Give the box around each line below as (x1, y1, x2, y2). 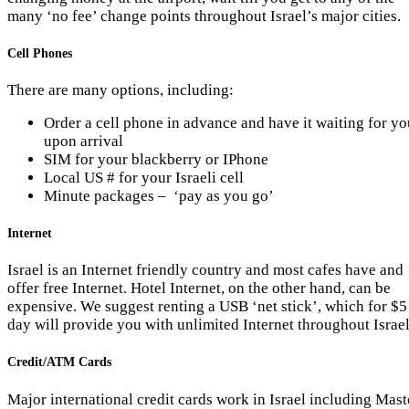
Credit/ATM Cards (7, 354, 111, 370)
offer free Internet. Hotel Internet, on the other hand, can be (7, 279, 391, 298)
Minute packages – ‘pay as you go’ (44, 186, 274, 204)
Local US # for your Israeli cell (44, 168, 244, 186)
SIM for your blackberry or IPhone (44, 150, 268, 168)
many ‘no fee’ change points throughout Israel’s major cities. (7, 6, 401, 25)
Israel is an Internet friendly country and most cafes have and (7, 261, 404, 279)
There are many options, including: (7, 80, 234, 99)
